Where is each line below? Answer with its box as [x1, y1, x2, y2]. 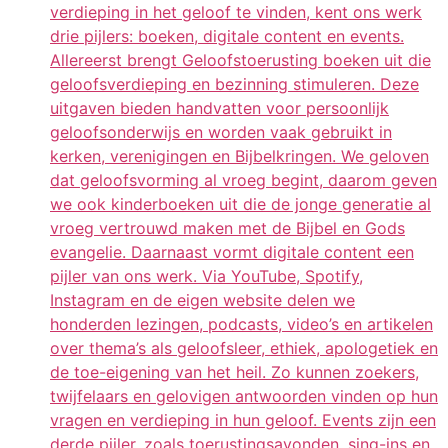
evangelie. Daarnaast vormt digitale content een [50, 241, 414, 262]
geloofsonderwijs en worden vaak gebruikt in [50, 121, 392, 142]
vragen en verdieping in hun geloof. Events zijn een [50, 409, 436, 430]
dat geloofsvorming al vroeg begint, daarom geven [50, 169, 437, 190]
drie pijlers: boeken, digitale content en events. [50, 25, 404, 46]
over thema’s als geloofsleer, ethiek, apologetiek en [50, 337, 438, 358]
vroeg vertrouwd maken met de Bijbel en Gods [50, 217, 405, 238]
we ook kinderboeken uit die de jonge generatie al [50, 193, 431, 214]
